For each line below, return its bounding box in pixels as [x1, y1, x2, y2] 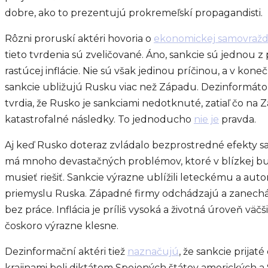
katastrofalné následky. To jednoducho [5, 113, 194, 125]
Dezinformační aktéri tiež [5, 245, 127, 257]
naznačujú [127, 245, 179, 257]
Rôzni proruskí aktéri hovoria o [5, 32, 154, 44]
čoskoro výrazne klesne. [5, 220, 118, 232]
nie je [194, 113, 219, 125]
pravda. [219, 113, 256, 125]
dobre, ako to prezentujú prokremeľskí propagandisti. [5, 7, 263, 19]
